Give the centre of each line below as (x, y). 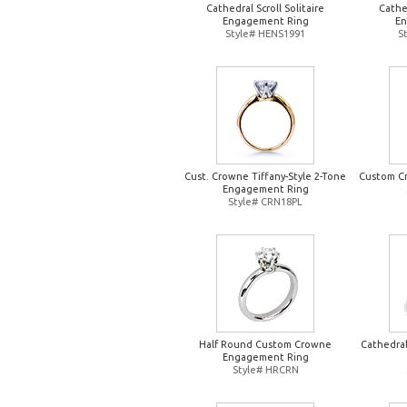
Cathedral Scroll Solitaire (265, 8)
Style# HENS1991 (265, 34)
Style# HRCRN (265, 370)
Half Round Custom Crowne (265, 344)
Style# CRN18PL (265, 202)
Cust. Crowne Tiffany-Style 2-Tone (265, 176)
